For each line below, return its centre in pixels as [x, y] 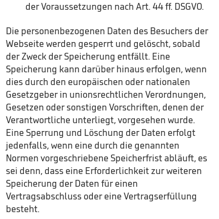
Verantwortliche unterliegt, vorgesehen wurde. [100, 120]
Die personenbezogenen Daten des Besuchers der [107, 31]
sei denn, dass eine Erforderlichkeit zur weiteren [104, 171]
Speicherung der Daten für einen [72, 183]
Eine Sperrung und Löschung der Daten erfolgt [101, 132]
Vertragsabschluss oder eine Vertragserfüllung [101, 196]
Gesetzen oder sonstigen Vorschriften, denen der [105, 107]
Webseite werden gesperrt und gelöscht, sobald [103, 44]
